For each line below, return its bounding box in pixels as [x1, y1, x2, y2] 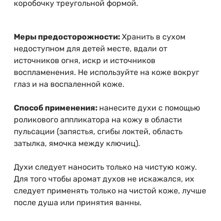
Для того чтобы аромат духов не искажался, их [14, 174, 194, 184]
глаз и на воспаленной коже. [14, 79, 124, 89]
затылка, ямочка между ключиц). [14, 139, 140, 148]
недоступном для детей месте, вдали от [14, 44, 167, 54]
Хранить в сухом [122, 32, 185, 42]
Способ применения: [14, 103, 99, 113]
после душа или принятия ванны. [14, 198, 142, 208]
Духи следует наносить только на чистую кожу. [14, 162, 197, 172]
